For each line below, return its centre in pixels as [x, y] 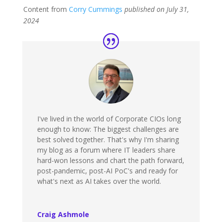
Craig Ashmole [63, 214]
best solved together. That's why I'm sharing [108, 139]
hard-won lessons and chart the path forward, [111, 160]
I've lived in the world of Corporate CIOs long [109, 118]
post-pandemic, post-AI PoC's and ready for [107, 170]
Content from [46, 9]
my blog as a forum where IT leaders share [106, 150]
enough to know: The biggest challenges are [108, 129]
